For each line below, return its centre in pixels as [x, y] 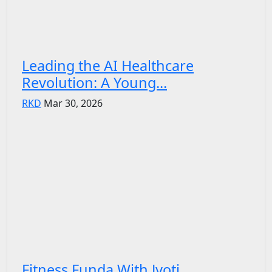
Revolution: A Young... [94, 82]
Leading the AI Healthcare [108, 65]
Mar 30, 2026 [73, 103]
